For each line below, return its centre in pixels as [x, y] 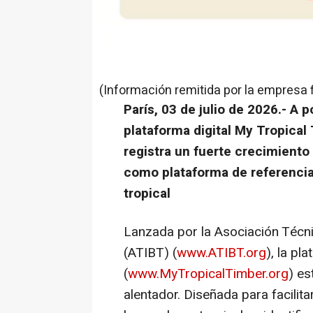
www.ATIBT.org [221, 253]
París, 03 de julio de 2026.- [207, 109]
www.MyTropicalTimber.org [208, 274]
